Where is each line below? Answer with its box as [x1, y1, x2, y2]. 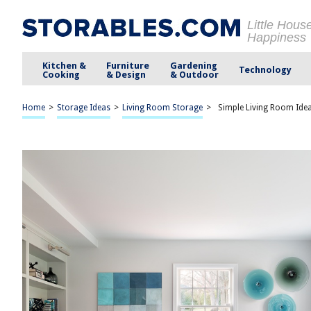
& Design [106, 69, 146, 80]
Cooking [42, 69, 81, 80]
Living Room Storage [122, 103, 203, 112]
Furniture [106, 60, 150, 71]
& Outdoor [169, 69, 219, 80]
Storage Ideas [57, 103, 110, 112]
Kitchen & [42, 60, 87, 71]
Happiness [247, 31, 306, 44]
